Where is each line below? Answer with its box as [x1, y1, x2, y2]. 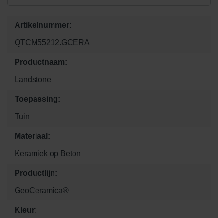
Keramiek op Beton [15, 149, 81, 158]
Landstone [15, 75, 51, 84]
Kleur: [15, 206, 37, 215]
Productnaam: [15, 58, 67, 67]
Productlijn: [15, 169, 57, 178]
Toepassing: [15, 95, 60, 104]
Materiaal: [15, 132, 50, 141]
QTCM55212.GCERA [15, 38, 90, 47]
